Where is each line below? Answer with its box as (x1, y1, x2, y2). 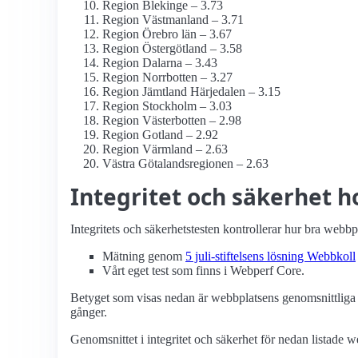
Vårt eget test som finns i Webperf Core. (102, 264, 304, 278)
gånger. (70, 305, 107, 320)
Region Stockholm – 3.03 (102, 99, 232, 113)
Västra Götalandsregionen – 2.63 (102, 157, 268, 171)
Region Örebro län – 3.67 (102, 27, 232, 42)
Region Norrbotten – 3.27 (102, 70, 233, 85)
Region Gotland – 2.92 (102, 128, 218, 142)
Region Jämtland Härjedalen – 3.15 (102, 85, 280, 99)
